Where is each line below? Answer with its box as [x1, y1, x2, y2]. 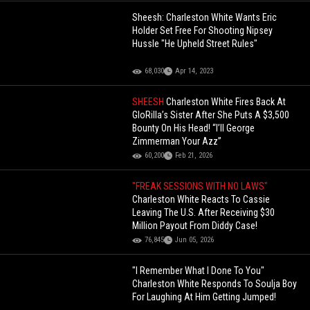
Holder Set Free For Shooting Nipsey [132, 25, 273, 37]
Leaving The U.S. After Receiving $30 [132, 207, 275, 219]
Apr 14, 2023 [175, 66, 214, 76]
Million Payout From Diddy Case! [132, 220, 258, 232]
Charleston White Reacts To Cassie [132, 194, 271, 206]
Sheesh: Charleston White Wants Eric [132, 12, 277, 24]
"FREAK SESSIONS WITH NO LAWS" [132, 181, 268, 192]
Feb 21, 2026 [175, 151, 213, 161]
